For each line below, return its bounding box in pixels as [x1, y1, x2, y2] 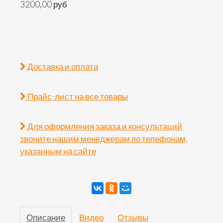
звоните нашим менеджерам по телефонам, [20, 133, 188, 144]
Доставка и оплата [26, 61, 98, 72]
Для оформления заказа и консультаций [26, 121, 182, 131]
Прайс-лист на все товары [26, 91, 128, 102]
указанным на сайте [20, 146, 96, 156]
